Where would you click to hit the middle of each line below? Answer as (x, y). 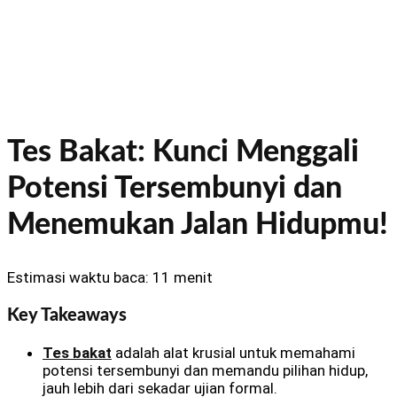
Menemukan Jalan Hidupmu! (198, 226)
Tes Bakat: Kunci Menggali (183, 153)
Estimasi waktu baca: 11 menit (110, 278)
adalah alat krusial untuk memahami (234, 353)
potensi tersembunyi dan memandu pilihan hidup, (205, 371)
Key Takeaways (67, 315)
